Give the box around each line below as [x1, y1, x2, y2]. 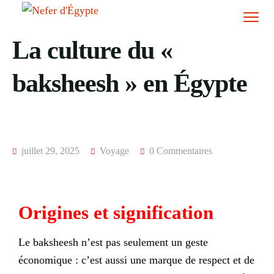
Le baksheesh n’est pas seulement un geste [18, 235, 208, 248]
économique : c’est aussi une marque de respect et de [18, 253, 254, 266]
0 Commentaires [149, 146, 212, 156]
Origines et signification [18, 202, 213, 224]
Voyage [100, 146, 129, 156]
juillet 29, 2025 [19, 146, 80, 156]
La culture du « [12, 36, 172, 64]
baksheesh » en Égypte [12, 69, 247, 97]
